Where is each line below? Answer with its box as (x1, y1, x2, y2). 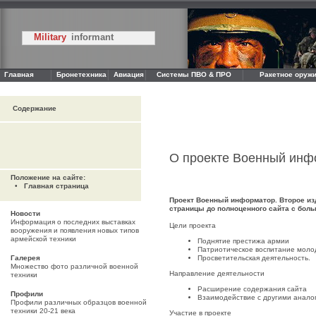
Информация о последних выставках (11, 218, 135, 226)
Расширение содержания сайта (197, 285, 307, 293)
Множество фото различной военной (11, 262, 138, 270)
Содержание (4, 104, 56, 112)
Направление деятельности (169, 269, 265, 277)
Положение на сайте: (11, 174, 85, 181)
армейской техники (11, 235, 76, 243)
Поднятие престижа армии (197, 237, 289, 245)
